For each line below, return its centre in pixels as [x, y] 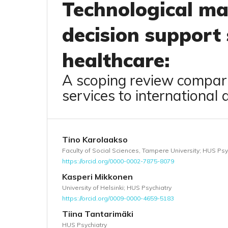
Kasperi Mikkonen [97, 176]
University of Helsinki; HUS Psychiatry [117, 187]
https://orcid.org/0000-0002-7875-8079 [118, 161]
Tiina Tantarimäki [98, 213]
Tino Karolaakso [95, 139]
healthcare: [116, 60]
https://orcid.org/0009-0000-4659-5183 [118, 198]
